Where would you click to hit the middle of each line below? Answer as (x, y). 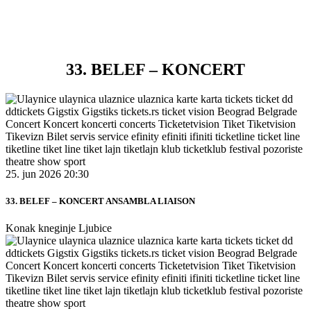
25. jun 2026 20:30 (47, 174)
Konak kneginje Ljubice (59, 228)
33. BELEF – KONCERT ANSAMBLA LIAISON (100, 201)
